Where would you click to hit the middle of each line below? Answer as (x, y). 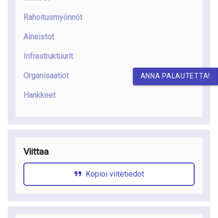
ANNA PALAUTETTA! (175, 76)
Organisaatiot (46, 76)
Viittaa (36, 152)
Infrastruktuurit (48, 56)
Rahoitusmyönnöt (53, 17)
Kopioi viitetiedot (115, 174)
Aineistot (39, 37)
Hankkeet (39, 95)
